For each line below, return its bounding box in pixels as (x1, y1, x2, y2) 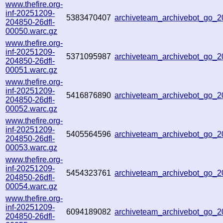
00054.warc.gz (5, 182, 58, 191)
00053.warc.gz (5, 143, 58, 152)
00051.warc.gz (5, 65, 58, 74)
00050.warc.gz (5, 26, 58, 35)
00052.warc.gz (5, 104, 58, 113)
